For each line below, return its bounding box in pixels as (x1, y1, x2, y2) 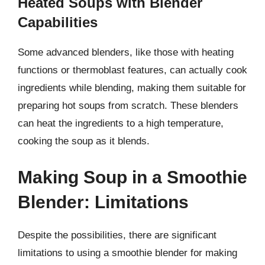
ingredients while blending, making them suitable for (18, 82, 246, 93)
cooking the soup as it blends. (18, 135, 150, 147)
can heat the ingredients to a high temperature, (18, 117, 224, 129)
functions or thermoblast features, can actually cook (18, 64, 247, 76)
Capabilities (18, 14, 98, 30)
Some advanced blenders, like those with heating (18, 46, 234, 58)
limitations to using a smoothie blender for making (18, 247, 237, 258)
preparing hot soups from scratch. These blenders (18, 99, 238, 111)
